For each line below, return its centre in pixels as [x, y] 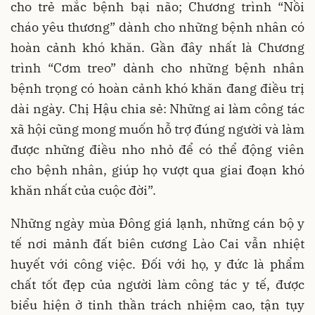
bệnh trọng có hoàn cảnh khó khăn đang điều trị [157, 89]
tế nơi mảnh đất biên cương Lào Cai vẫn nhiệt [157, 244]
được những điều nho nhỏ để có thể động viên [157, 150]
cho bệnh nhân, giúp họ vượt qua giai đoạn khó [157, 170]
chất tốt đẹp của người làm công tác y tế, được [157, 285]
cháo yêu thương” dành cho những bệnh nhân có [157, 27]
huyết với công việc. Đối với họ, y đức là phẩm [157, 264]
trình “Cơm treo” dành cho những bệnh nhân [157, 68]
